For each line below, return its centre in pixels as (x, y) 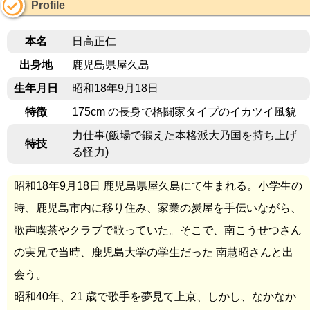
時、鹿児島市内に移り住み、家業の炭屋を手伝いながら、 (158, 208)
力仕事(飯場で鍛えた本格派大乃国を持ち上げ (184, 136)
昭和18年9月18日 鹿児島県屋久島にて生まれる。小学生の (158, 186)
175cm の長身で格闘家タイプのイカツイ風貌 (184, 112)
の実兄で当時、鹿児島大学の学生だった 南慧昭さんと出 (154, 253)
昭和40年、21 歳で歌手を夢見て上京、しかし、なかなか (155, 297)
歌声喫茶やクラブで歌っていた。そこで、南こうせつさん (158, 230)
